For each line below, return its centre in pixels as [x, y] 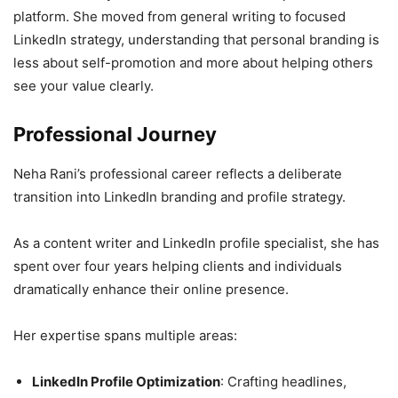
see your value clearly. [84, 86]
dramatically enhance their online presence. [151, 290]
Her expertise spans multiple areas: [125, 336]
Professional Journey [115, 135]
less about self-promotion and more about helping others [193, 63]
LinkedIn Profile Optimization [126, 382]
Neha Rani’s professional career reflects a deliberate [178, 174]
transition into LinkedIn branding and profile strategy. [181, 197]
